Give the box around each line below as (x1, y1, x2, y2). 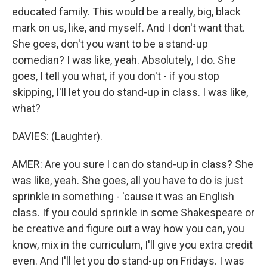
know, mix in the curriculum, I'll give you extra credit (12, 238, 253, 251)
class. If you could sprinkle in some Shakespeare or (12, 206, 254, 219)
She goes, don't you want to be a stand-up (12, 38, 208, 50)
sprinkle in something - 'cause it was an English (12, 190, 234, 203)
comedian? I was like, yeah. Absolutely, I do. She (12, 54, 236, 66)
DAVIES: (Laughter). (12, 130, 103, 142)
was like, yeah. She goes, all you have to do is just (12, 174, 243, 187)
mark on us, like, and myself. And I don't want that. (12, 21, 245, 34)
